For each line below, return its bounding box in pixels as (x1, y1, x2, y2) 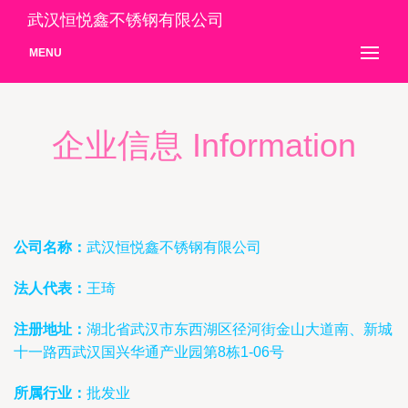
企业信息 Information (52, 127, 356, 164)
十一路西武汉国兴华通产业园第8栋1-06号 (14, 344, 284, 360)
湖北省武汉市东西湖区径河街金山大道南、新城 (87, 321, 393, 337)
